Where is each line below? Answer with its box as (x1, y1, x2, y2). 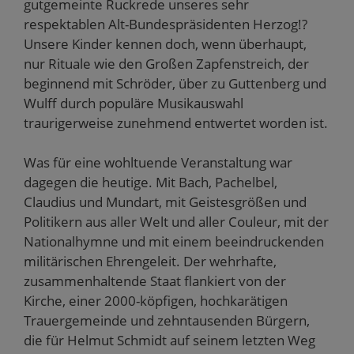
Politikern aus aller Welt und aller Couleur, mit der (24, 213, 329, 231)
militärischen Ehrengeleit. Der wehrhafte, (24, 252, 277, 270)
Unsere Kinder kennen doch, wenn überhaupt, (24, 34, 307, 53)
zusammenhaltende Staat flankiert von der (24, 272, 286, 290)
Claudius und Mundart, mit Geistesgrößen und (24, 193, 307, 211)
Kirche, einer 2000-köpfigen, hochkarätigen (24, 292, 288, 310)
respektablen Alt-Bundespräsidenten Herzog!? (24, 14, 307, 33)
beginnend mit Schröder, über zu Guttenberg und (24, 73, 326, 92)
